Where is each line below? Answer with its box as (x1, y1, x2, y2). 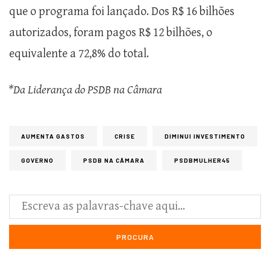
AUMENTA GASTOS (21, 132, 85, 140)
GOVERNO (21, 156, 54, 164)
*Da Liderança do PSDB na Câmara (9, 83, 162, 97)
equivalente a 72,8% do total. (9, 46, 149, 61)
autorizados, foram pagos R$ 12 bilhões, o (9, 25, 212, 40)
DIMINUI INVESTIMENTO (165, 132, 245, 140)
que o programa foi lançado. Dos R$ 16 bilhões (9, 4, 234, 19)
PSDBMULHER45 (174, 156, 230, 164)
